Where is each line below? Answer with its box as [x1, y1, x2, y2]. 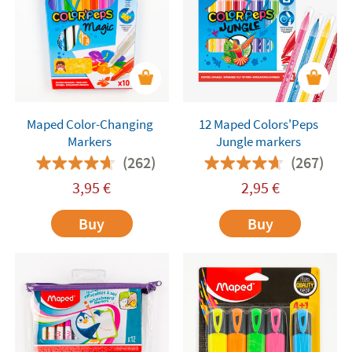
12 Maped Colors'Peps [198, 115, 318, 133]
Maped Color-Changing [26, 115, 153, 133]
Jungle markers [215, 132, 301, 150]
